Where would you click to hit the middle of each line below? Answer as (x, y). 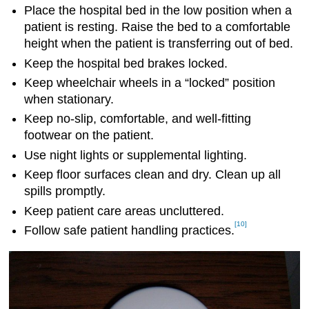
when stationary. (69, 100)
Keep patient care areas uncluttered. (124, 211)
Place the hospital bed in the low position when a (158, 11)
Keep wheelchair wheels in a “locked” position (150, 83)
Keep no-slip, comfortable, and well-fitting (138, 119)
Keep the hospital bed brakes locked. (126, 63)
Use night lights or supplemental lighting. (136, 155)
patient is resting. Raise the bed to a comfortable (158, 27)
